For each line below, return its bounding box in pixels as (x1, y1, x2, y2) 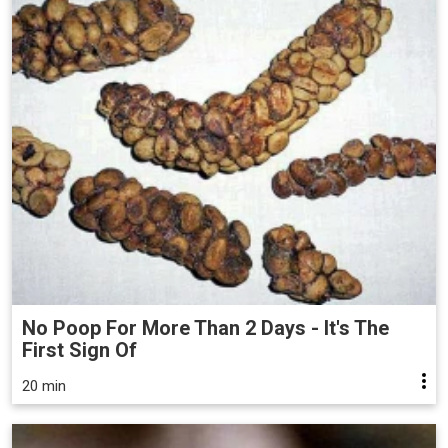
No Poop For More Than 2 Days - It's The (22, 316, 389, 341)
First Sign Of (22, 338, 137, 363)
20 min (22, 377, 66, 396)
